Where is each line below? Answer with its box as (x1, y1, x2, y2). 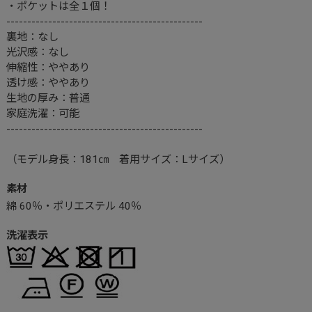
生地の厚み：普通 (6, 92, 90, 105)
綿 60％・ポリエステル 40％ (6, 199, 141, 212)
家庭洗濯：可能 (6, 107, 79, 120)
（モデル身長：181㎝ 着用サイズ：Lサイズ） (6, 153, 230, 166)
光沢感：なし (6, 46, 69, 59)
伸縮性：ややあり (6, 61, 90, 75)
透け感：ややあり (6, 77, 90, 90)
